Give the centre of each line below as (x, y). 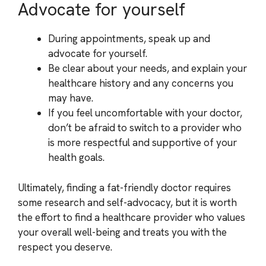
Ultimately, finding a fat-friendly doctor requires (124, 187)
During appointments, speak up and (129, 39)
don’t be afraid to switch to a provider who (145, 128)
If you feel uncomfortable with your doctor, (145, 113)
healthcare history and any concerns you (141, 83)
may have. (71, 98)
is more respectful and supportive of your (142, 142)
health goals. (76, 157)
